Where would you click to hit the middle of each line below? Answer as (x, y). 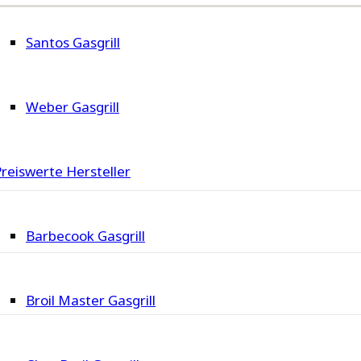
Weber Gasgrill (73, 107)
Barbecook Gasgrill (85, 236)
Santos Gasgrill (73, 43)
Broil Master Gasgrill (91, 301)
